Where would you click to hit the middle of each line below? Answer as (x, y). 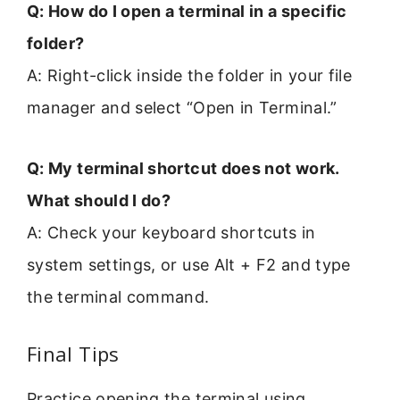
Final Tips (73, 354)
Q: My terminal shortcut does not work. (183, 169)
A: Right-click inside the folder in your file (190, 75)
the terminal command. (118, 297)
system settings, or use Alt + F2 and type (189, 265)
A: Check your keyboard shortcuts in (171, 233)
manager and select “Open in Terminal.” (182, 107)
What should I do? (99, 201)
